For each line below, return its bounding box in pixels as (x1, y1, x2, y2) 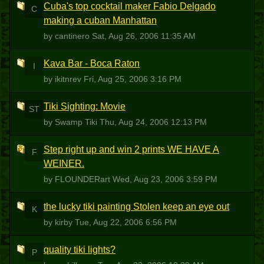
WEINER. (44, 159, 84, 169)
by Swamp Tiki (44, 117, 100, 127)
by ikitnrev (44, 74, 84, 84)
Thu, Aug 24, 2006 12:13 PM (100, 117, 207, 127)
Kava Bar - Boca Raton (44, 58, 140, 68)
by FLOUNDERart (44, 174, 113, 184)
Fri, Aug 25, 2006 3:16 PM (84, 74, 181, 84)
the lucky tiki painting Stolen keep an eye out (44, 202, 229, 212)
